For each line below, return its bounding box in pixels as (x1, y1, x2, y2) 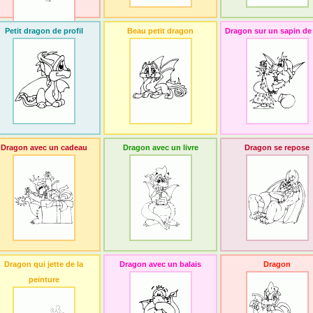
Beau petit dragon (127, 27, 194, 35)
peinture (28, 275, 59, 284)
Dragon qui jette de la (4, 260, 83, 268)
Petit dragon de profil (4, 27, 83, 35)
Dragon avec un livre (122, 143, 198, 152)
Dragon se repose (245, 143, 310, 152)
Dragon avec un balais (119, 260, 201, 268)
